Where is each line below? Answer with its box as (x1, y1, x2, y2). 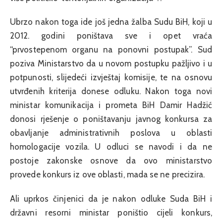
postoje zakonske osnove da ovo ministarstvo (10, 156, 212, 166)
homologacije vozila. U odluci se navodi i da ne (10, 142, 212, 152)
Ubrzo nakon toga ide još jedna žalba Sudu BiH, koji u (10, 17, 212, 27)
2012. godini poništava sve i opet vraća (10, 31, 212, 41)
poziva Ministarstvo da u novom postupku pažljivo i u (10, 58, 212, 69)
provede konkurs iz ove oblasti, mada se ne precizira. (10, 169, 205, 180)
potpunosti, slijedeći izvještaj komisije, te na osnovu (10, 72, 212, 83)
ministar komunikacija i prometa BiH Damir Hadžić (10, 100, 212, 111)
